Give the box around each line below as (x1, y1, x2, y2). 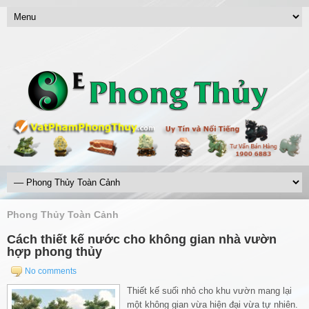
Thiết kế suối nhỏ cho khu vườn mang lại (127, 285, 292, 296)
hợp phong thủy (7, 244, 102, 259)
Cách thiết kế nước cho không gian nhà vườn (7, 232, 277, 246)
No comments (25, 266, 77, 276)
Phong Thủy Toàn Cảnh (7, 209, 119, 220)
